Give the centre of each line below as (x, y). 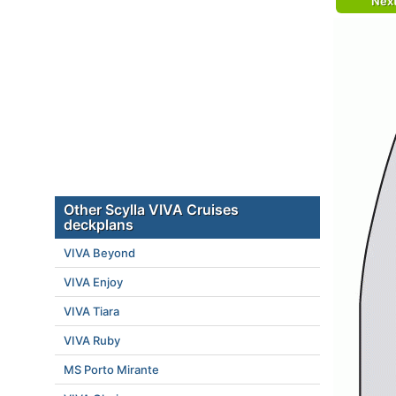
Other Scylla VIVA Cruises (151, 209)
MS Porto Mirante (111, 369)
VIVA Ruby (92, 340)
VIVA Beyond (99, 253)
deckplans (99, 225)
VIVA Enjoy (93, 282)
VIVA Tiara (91, 311)
